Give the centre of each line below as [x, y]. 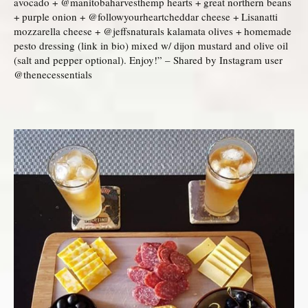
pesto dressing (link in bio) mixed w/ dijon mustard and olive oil [151, 45]
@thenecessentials [53, 74]
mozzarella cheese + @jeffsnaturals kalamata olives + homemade [153, 31]
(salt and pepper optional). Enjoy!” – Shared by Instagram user [148, 59]
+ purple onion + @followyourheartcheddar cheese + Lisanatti [146, 16]
